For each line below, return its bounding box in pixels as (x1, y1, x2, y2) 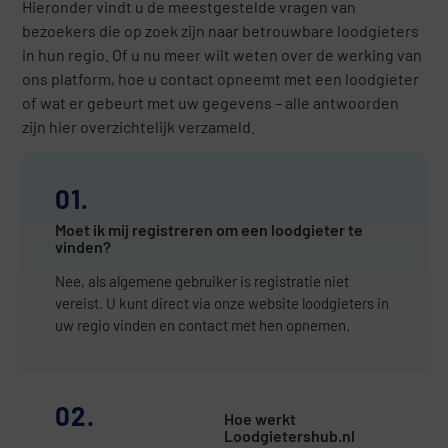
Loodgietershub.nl (224, 425, 355, 445)
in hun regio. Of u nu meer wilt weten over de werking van (22, 44, 423, 64)
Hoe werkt (224, 408, 296, 428)
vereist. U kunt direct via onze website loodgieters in (54, 294, 389, 313)
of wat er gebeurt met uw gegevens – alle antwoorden (22, 92, 400, 112)
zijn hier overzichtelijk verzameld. (22, 116, 256, 136)
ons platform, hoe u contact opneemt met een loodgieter (22, 68, 420, 88)
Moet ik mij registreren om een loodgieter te (54, 220, 363, 240)
